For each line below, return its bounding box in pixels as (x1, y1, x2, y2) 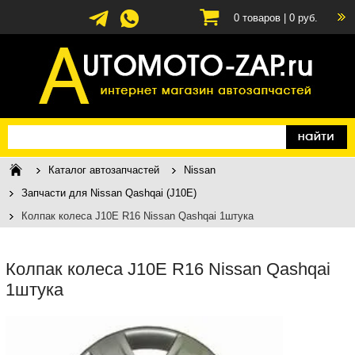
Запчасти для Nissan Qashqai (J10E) (21, 187, 197, 199)
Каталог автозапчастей (48, 163, 159, 176)
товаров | (239, 12, 289, 24)
